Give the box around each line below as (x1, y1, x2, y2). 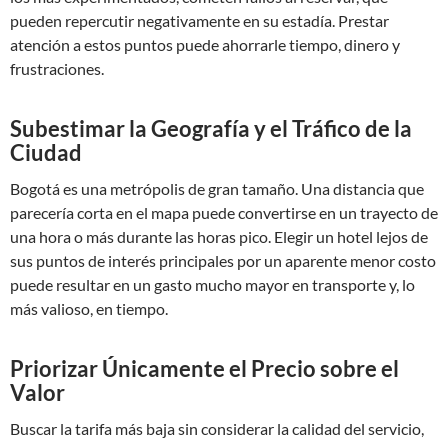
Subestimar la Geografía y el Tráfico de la (10, 115, 412, 142)
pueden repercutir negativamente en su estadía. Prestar (10, 11, 389, 30)
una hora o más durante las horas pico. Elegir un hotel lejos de (10, 227, 428, 246)
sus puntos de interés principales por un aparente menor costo (10, 251, 436, 270)
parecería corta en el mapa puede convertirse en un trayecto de (10, 203, 438, 222)
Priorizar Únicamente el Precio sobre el (10, 355, 399, 382)
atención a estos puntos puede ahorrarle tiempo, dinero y (10, 35, 400, 54)
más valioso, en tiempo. (10, 299, 168, 318)
